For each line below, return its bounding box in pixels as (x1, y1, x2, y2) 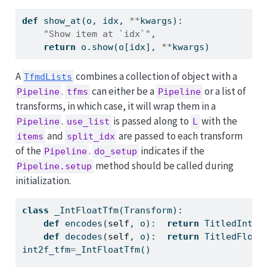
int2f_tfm (21, 244, 70, 256)
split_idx (67, 131, 116, 142)
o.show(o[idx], (75, 41, 162, 52)
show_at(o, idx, (38, 15, 129, 26)
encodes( (59, 218, 108, 229)
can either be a (90, 85, 157, 98)
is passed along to (111, 114, 191, 128)
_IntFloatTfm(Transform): (48, 205, 183, 216)
